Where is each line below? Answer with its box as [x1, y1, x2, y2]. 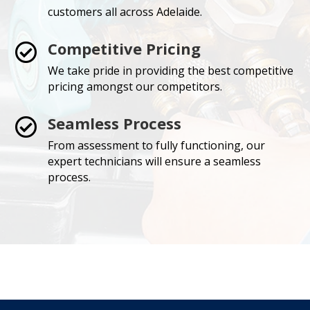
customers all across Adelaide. [47, 4, 202, 20]
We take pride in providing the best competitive [47, 63, 293, 79]
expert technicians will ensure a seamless [47, 154, 261, 170]
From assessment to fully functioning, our [47, 138, 265, 154]
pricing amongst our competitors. [47, 79, 222, 95]
